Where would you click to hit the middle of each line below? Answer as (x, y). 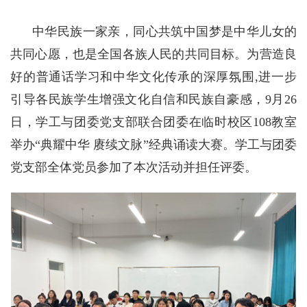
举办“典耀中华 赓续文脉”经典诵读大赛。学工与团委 (153, 145)
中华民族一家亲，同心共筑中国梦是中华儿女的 (164, 32)
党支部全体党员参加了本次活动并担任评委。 (134, 167)
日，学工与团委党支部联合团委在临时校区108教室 (153, 122)
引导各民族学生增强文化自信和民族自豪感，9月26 (153, 99)
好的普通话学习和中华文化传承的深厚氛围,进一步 (153, 77)
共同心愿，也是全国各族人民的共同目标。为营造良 (153, 54)
